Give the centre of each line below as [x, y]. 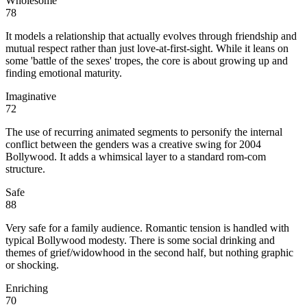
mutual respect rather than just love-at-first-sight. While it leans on [147, 49]
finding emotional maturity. [64, 73]
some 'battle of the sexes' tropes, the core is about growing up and [147, 61]
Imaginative [31, 97]
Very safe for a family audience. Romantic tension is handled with [147, 228]
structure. [25, 169]
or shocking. [32, 265]
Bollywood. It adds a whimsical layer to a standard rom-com [136, 157]
